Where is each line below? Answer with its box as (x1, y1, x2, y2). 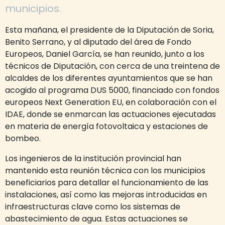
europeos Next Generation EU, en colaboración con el (5, 96, 216, 108)
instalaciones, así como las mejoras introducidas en (5, 189, 207, 200)
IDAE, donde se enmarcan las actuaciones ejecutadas (5, 108, 216, 120)
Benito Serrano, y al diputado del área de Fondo (5, 36, 191, 48)
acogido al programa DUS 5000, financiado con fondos (5, 84, 219, 96)
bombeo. (5, 133, 41, 144)
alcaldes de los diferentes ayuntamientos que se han (5, 72, 212, 84)
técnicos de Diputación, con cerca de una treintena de (5, 60, 220, 72)
